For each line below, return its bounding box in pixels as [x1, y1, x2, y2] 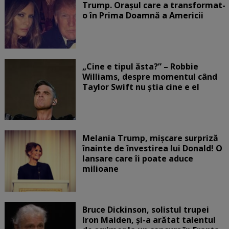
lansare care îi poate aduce [82, 152, 193, 164]
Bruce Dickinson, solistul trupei [82, 203, 209, 215]
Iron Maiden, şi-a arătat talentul [82, 214, 216, 225]
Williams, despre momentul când [82, 71, 217, 82]
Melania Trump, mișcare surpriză [82, 132, 218, 144]
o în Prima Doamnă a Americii [82, 9, 203, 21]
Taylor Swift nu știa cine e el [82, 81, 199, 93]
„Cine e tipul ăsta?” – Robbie [82, 60, 198, 72]
